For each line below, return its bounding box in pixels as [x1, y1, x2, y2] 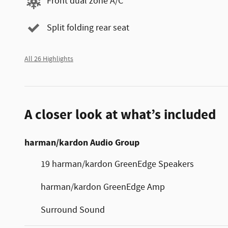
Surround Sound [41, 204, 105, 216]
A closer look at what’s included [24, 105, 216, 124]
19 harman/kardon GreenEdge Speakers [41, 158, 194, 170]
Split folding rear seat [47, 22, 129, 34]
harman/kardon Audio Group [24, 136, 139, 149]
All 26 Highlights [24, 54, 73, 64]
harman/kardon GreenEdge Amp [41, 181, 165, 193]
